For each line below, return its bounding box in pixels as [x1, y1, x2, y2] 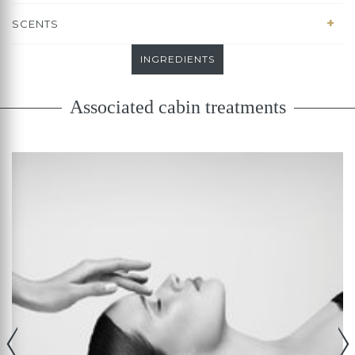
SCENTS [12, 17, 59, 30]
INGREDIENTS [140, 53, 215, 65]
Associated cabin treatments [69, 97, 286, 117]
